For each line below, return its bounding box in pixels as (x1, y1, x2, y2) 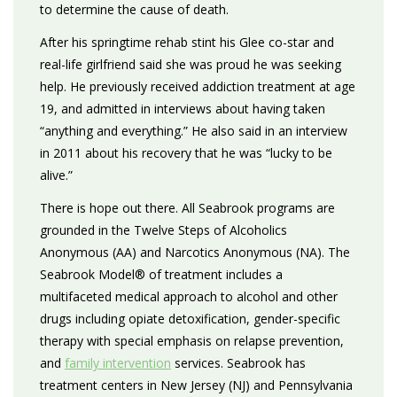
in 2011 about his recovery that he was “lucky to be (40, 144, 332, 161)
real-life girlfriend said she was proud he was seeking (40, 56, 341, 73)
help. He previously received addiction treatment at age (40, 78, 355, 95)
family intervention (65, 354, 171, 371)
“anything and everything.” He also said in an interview (40, 122, 347, 139)
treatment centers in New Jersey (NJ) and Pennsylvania (40, 377, 353, 393)
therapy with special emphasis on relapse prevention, (40, 332, 344, 349)
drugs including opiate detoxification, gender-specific (40, 310, 340, 327)
